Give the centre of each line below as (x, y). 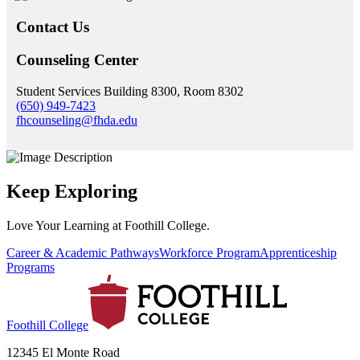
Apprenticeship (298, 252)
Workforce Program (209, 252)
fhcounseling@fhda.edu (77, 120)
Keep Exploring (72, 191)
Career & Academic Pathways (83, 252)
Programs (31, 267)
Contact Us (53, 27)
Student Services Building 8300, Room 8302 (130, 91)
